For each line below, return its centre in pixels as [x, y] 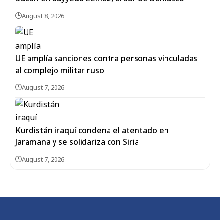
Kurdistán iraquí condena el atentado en [92, 130]
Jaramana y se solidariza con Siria [77, 142]
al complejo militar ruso [60, 70]
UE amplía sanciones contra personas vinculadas [106, 59]
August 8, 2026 [43, 16]
